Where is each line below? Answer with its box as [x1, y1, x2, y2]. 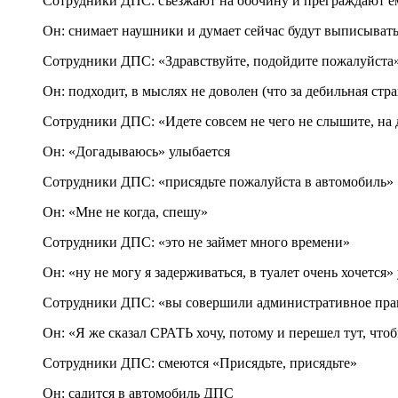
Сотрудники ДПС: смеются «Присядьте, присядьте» [43, 355, 357, 371]
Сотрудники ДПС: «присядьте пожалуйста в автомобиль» [43, 174, 394, 190]
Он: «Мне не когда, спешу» [43, 204, 208, 220]
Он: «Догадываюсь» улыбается [43, 144, 230, 160]
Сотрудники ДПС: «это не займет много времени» [43, 235, 350, 251]
